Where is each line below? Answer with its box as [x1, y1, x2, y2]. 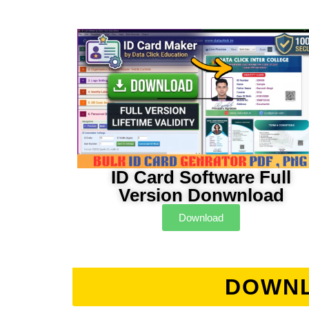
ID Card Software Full [111, 167, 292, 188]
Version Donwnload [118, 185, 284, 206]
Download [179, 212, 224, 224]
